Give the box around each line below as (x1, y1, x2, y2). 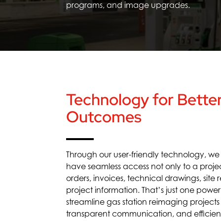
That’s (142, 184, 164, 195)
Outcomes (66, 106, 142, 127)
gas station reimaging (107, 196, 190, 207)
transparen (66, 208, 108, 219)
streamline (66, 196, 107, 207)
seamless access (88, 161, 151, 171)
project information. (66, 184, 140, 195)
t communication (108, 208, 173, 219)
